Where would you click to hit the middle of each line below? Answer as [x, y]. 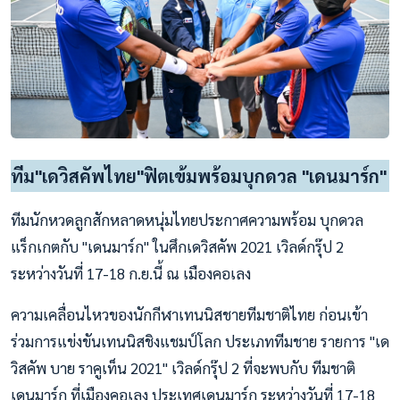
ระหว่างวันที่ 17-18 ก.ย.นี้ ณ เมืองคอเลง [131, 273]
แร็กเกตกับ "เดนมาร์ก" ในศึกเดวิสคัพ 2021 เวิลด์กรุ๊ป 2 [177, 246]
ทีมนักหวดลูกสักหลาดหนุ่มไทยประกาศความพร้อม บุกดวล [187, 219]
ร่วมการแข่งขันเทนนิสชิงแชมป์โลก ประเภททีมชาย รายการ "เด [200, 341]
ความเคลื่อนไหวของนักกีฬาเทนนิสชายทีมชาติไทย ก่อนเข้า [189, 314]
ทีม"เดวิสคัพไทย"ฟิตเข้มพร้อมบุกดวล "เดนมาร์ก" [199, 175]
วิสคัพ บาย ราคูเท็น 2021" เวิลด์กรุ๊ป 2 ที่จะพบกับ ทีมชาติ [183, 367]
